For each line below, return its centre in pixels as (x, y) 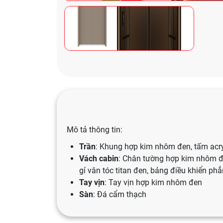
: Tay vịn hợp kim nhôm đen (153, 182)
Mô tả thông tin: (96, 130)
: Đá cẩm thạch (120, 194)
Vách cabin (99, 159)
